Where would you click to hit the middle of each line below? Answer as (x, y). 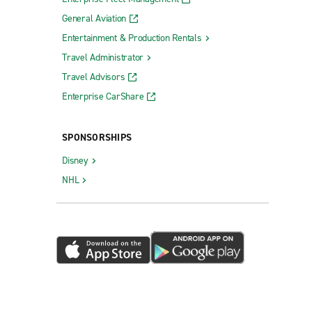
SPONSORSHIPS (97, 137)
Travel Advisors (94, 77)
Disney (75, 160)
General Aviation (94, 18)
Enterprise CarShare (103, 96)
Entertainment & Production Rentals (132, 38)
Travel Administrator (103, 57)
